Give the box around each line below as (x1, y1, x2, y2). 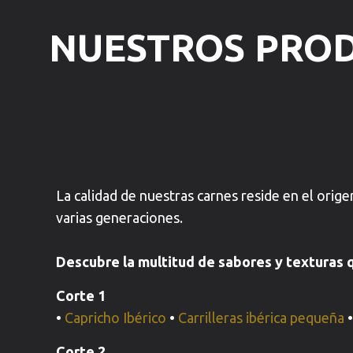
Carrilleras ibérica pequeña (178, 310, 345, 325)
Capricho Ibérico (65, 310, 167, 325)
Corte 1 (56, 288, 106, 303)
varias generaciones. (56, 210, 184, 225)
